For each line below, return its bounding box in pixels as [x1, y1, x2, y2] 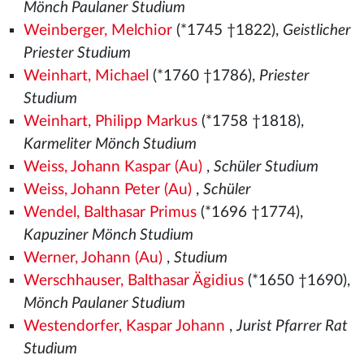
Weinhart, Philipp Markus [23, 114, 197, 129]
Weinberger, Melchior [23, 23, 172, 38]
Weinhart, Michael [23, 68, 149, 84]
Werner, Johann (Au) [23, 250, 162, 266]
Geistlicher [282, 23, 351, 38]
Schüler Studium [213, 159, 318, 175]
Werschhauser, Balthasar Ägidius [23, 273, 244, 288]
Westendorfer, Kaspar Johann [23, 318, 225, 334]
